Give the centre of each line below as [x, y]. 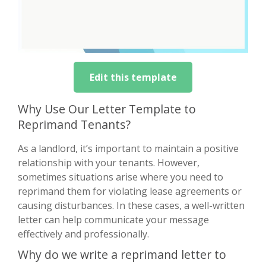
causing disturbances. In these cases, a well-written [131, 205]
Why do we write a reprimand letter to [122, 254]
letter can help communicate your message [113, 219]
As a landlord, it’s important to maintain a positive [128, 148]
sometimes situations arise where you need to [121, 177]
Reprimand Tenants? [74, 124]
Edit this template [133, 77]
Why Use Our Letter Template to [107, 109]
